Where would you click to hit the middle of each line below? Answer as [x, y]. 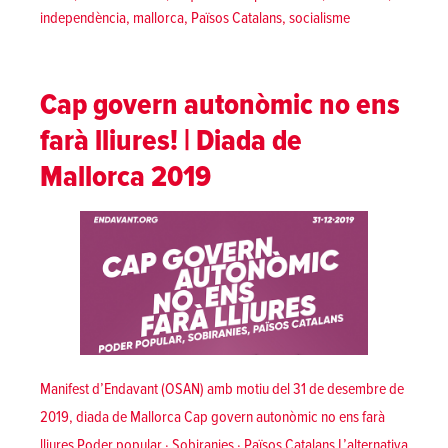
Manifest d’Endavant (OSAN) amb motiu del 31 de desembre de [222, 389]
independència [83, 18]
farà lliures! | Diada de [171, 141]
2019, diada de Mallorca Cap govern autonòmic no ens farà [212, 417]
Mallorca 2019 [125, 177]
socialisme [319, 18]
